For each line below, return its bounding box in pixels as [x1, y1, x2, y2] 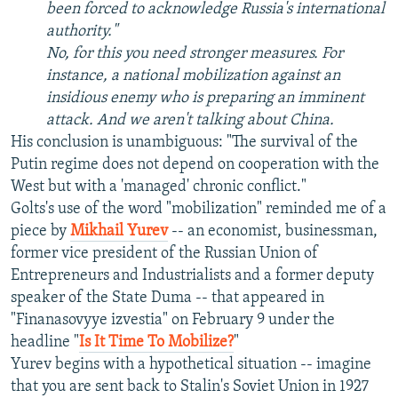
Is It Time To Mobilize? [79, 334, 234, 352]
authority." [46, 23, 117, 41]
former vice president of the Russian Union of [11, 245, 318, 263]
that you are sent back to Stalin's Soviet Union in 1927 [11, 378, 369, 396]
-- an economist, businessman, [168, 223, 378, 241]
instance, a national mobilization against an [46, 68, 340, 85]
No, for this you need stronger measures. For [46, 45, 343, 63]
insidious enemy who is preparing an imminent [46, 90, 364, 107]
